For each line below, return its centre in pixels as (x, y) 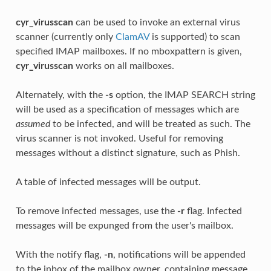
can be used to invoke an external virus (156, 22)
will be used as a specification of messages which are (127, 109)
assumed (33, 124)
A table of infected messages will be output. (108, 182)
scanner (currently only (65, 37)
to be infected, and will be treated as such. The (150, 124)
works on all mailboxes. (123, 66)
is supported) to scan (194, 37)
